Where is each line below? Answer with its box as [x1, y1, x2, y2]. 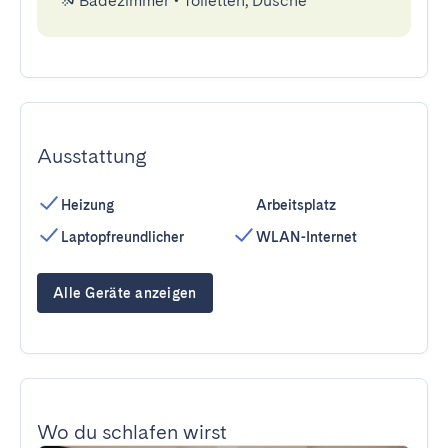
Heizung [61, 197, 114, 213]
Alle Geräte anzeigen [53, 285, 197, 301]
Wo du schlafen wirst [37, 420, 227, 444]
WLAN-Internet [256, 229, 357, 245]
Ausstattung [37, 144, 147, 168]
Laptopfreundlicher [61, 229, 184, 245]
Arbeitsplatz [256, 197, 336, 213]
